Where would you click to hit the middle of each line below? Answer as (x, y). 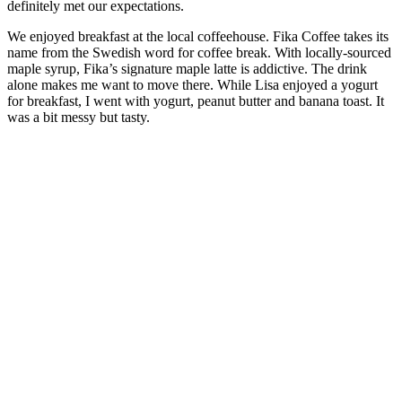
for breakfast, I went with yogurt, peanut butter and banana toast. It (196, 101)
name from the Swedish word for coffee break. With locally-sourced (199, 53)
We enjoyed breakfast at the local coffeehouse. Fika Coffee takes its (198, 37)
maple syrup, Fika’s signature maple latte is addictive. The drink (187, 69)
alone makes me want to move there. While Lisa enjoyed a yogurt (192, 85)
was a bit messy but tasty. (79, 118)
